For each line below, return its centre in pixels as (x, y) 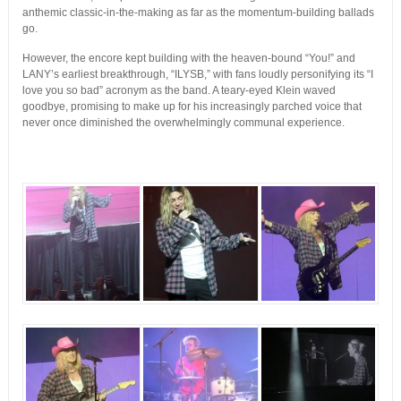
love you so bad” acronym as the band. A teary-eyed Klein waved (179, 91)
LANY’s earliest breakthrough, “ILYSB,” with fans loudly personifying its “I (197, 75)
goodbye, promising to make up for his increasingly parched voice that (192, 107)
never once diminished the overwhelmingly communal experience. (183, 123)
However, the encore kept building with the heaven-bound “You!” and (188, 59)
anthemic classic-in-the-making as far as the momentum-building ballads (198, 13)
